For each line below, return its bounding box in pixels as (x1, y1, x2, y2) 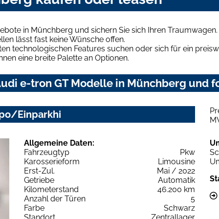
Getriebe (24, 175, 54, 185)
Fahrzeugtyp (24, 147, 69, 157)
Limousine (158, 156, 195, 166)
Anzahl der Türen (24, 194, 86, 203)
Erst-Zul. (24, 166, 55, 175)
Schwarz (164, 203, 195, 213)
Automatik (158, 175, 195, 185)
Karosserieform (24, 156, 80, 166)
